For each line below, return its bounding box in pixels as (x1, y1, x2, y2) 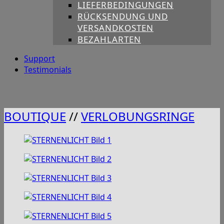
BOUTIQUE (4, 107, 66, 124)
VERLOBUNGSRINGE (81, 107, 194, 124)
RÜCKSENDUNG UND (77, 10, 168, 22)
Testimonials (24, 63, 71, 75)
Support (24, 52, 55, 64)
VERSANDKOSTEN (77, 21, 153, 33)
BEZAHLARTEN (77, 33, 141, 45)
